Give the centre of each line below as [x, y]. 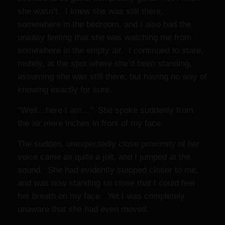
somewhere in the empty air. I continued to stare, [110, 50]
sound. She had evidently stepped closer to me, [108, 170]
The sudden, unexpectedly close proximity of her [109, 144]
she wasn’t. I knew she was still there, [90, 11]
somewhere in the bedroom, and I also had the [104, 24]
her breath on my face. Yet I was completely [101, 196]
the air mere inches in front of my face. [93, 123]
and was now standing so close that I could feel [106, 183]
